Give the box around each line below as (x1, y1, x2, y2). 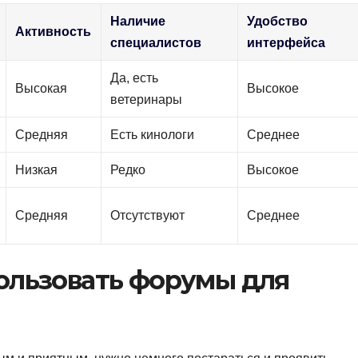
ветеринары (110, 93, 183, 107)
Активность (15, 25, 92, 39)
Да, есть (110, 71, 159, 86)
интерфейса (247, 36, 326, 50)
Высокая (15, 82, 68, 96)
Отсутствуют (110, 209, 185, 223)
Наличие (110, 14, 166, 29)
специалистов (110, 36, 202, 50)
